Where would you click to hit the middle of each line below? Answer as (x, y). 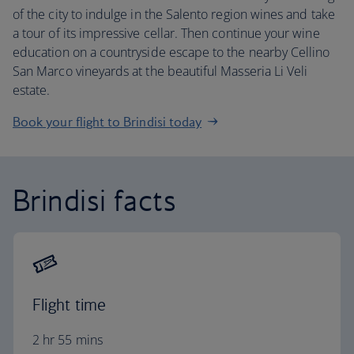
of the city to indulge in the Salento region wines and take (174, 14)
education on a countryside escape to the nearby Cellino (171, 52)
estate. (33, 90)
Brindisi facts (95, 200)
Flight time (70, 305)
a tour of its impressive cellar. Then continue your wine (166, 33)
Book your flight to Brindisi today (107, 122)
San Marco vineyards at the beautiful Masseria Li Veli (160, 71)
